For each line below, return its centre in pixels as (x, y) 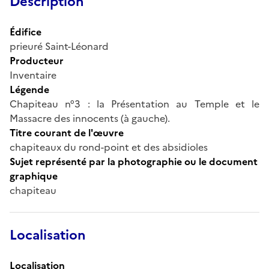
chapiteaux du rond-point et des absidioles (109, 147)
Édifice (26, 32)
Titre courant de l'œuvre (67, 132)
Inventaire (33, 75)
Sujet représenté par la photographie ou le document (134, 161)
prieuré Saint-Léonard (59, 46)
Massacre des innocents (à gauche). (90, 118)
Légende (29, 89)
